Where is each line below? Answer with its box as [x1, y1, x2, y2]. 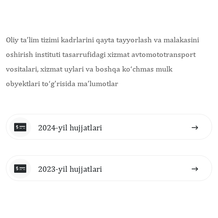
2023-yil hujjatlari [38, 163, 102, 174]
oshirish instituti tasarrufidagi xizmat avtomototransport [6, 50, 196, 59]
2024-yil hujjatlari [38, 122, 102, 132]
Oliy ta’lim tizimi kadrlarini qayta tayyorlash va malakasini [6, 35, 199, 45]
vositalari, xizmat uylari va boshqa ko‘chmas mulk [6, 64, 172, 74]
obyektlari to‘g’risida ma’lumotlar [6, 79, 118, 89]
